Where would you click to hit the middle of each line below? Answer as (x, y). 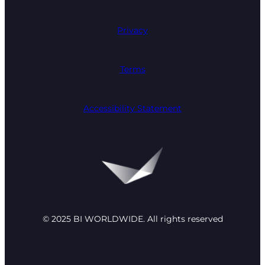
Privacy (132, 30)
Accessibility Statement (132, 108)
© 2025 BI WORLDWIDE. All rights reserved (132, 219)
